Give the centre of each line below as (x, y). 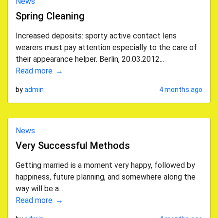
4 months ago (181, 90)
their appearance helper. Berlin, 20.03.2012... (90, 59)
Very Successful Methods (73, 145)
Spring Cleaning (50, 16)
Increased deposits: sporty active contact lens (96, 36)
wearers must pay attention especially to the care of (106, 47)
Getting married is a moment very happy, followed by (105, 165)
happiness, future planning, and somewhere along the (106, 177)
